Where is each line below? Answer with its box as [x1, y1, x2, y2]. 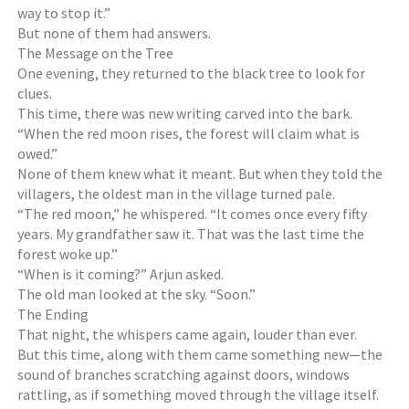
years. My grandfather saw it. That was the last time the [17, 225, 365, 243]
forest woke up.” [17, 245, 119, 263]
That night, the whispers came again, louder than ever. [17, 325, 358, 343]
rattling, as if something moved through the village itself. [17, 385, 380, 404]
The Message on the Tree [17, 44, 174, 62]
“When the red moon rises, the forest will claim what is [17, 124, 361, 142]
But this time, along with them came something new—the [17, 345, 383, 363]
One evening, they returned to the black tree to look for [17, 64, 366, 82]
